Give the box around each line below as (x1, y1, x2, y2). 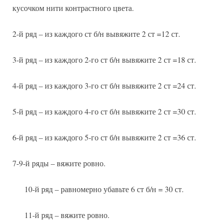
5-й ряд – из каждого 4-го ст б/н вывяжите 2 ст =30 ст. (12, 106, 196, 117)
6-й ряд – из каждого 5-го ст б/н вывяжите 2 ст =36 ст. (12, 132, 196, 143)
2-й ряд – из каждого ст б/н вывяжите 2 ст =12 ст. (12, 28, 180, 39)
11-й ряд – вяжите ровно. (24, 210, 110, 221)
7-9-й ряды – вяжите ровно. (12, 158, 106, 169)
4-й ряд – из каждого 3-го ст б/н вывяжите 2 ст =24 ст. (12, 80, 196, 91)
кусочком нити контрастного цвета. (12, 2, 134, 13)
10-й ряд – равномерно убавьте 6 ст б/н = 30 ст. (24, 184, 184, 195)
